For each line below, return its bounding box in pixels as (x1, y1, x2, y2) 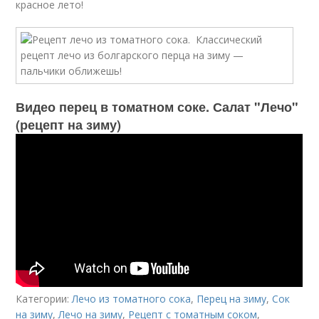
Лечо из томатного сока (72, 292, 192, 305)
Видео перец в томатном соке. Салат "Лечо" (16, 98, 299, 116)
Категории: (16, 292, 73, 305)
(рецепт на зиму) (16, 115, 122, 134)
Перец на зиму (197, 292, 267, 305)
